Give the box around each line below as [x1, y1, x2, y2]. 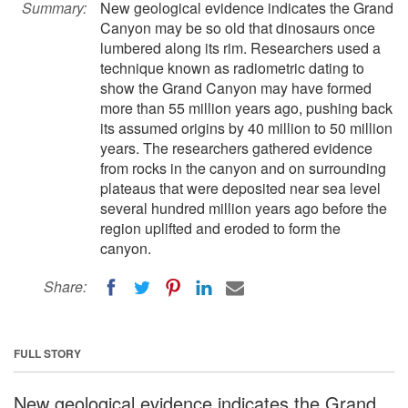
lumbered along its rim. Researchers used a [100, 37, 381, 58]
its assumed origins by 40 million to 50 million [100, 117, 393, 138]
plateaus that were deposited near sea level [100, 178, 381, 199]
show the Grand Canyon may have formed [100, 77, 372, 98]
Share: [44, 276, 87, 297]
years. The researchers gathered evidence [100, 138, 372, 158]
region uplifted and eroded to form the [100, 218, 341, 239]
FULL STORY [14, 344, 81, 362]
